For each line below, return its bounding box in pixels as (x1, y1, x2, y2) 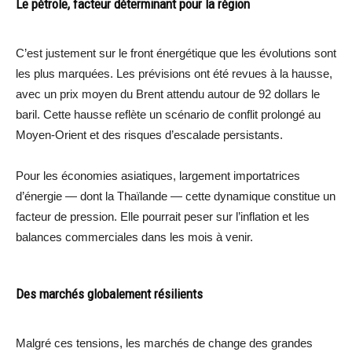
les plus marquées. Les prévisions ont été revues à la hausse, (16, 66, 332, 80)
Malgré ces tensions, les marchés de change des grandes (16, 335, 313, 350)
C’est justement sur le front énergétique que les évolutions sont (16, 46, 336, 60)
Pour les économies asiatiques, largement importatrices (16, 168, 300, 182)
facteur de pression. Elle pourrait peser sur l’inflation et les (16, 209, 310, 223)
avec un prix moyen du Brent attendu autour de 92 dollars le (16, 86, 320, 101)
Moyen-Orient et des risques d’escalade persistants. (16, 127, 283, 141)
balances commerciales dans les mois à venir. (16, 229, 253, 244)
